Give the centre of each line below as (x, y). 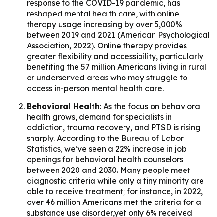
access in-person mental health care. (95, 88)
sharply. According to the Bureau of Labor (105, 138)
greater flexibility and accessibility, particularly (115, 56)
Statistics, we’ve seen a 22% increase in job (107, 148)
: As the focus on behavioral (151, 106)
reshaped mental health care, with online (103, 13)
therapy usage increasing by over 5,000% (104, 24)
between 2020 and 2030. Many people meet (108, 170)
